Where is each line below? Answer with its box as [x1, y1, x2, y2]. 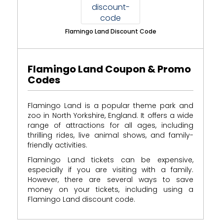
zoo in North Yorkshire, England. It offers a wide [28, 110, 193, 121]
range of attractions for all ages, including [28, 120, 193, 131]
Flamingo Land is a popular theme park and [28, 101, 193, 111]
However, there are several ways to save [28, 175, 193, 185]
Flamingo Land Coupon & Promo [28, 62, 191, 76]
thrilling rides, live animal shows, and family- [28, 130, 193, 141]
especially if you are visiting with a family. [28, 165, 193, 175]
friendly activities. [28, 140, 87, 150]
